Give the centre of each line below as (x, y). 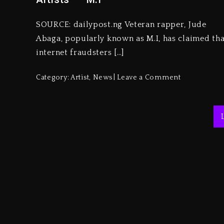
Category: (53, 77)
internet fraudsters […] (80, 52)
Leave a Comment (149, 77)
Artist (80, 77)
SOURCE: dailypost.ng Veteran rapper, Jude (121, 24)
